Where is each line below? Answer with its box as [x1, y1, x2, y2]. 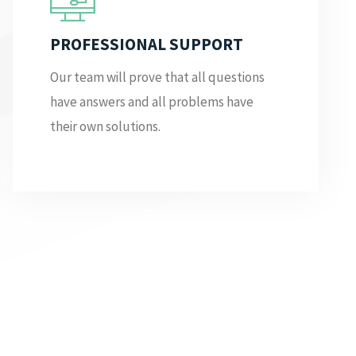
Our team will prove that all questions [49, 68, 265, 87]
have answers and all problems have [49, 93, 253, 111]
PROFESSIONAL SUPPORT [49, 33, 243, 55]
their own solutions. [49, 118, 161, 136]
